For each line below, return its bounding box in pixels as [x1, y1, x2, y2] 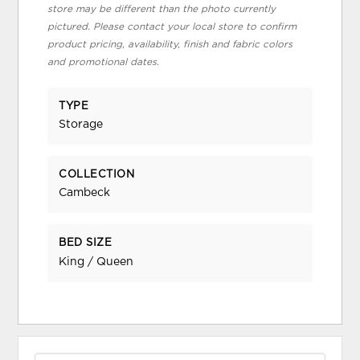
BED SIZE [59, 238, 112, 249]
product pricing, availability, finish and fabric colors [47, 39, 293, 49]
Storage [59, 119, 104, 131]
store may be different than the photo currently [47, 3, 276, 14]
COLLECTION [59, 170, 135, 181]
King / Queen [59, 256, 134, 268]
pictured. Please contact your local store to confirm [47, 21, 297, 31]
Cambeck [59, 187, 111, 199]
